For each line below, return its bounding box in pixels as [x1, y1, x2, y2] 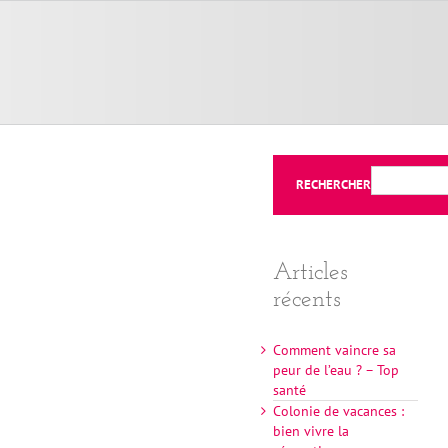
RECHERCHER [296, 176, 372, 193]
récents [273, 288, 342, 312]
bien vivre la [273, 422, 350, 441]
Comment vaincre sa [273, 341, 397, 360]
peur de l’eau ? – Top [273, 361, 400, 380]
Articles [273, 261, 349, 285]
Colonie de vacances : [273, 402, 405, 421]
